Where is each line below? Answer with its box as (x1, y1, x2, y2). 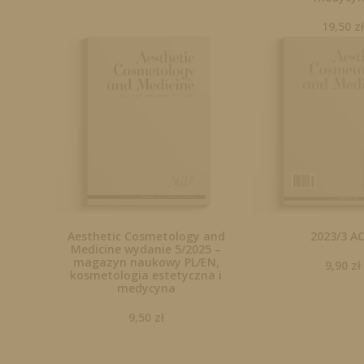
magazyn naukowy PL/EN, (72, 254, 219, 271)
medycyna (116, 280, 175, 297)
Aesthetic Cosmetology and (67, 228, 225, 245)
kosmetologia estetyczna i (70, 267, 223, 284)
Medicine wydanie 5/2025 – (71, 241, 222, 258)
